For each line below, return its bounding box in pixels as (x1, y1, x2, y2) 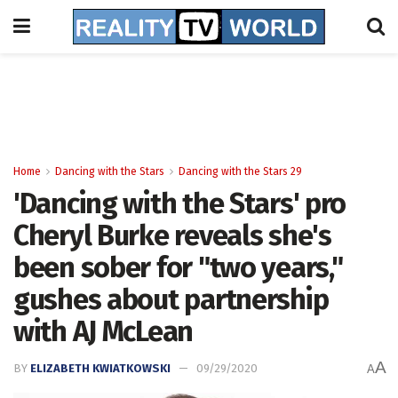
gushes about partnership (13, 283, 329, 316)
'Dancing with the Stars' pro (13, 187, 346, 220)
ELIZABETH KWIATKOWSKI (30, 362, 171, 376)
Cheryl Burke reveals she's (13, 219, 331, 252)
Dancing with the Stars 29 (179, 165, 302, 178)
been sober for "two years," (13, 251, 343, 284)
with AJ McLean (13, 314, 194, 348)
